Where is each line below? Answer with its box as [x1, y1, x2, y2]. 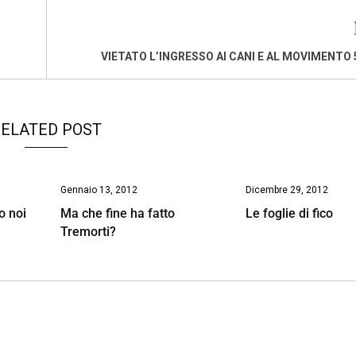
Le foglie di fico [246, 205, 334, 221]
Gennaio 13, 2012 [60, 184, 137, 195]
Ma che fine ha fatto [60, 205, 175, 221]
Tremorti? [60, 223, 116, 239]
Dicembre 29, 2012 [246, 184, 329, 195]
